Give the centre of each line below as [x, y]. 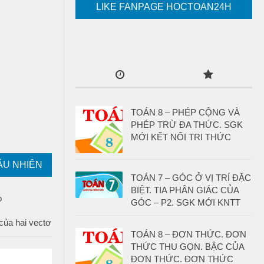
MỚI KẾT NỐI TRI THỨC [181, 137]
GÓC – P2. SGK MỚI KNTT [186, 202]
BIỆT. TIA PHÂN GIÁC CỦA [185, 190]
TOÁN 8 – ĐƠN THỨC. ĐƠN [189, 234]
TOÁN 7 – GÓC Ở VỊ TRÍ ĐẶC [191, 178]
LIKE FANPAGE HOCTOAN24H [164, 7]
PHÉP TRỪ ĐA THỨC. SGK [187, 125]
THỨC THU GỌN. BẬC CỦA [187, 247]
